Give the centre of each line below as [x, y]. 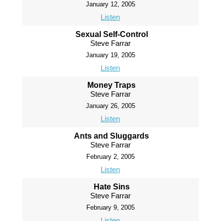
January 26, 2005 [110, 106]
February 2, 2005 [110, 157]
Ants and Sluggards [112, 136]
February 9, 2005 [110, 207]
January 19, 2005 [110, 55]
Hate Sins [111, 187]
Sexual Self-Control [111, 34]
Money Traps [112, 85]
